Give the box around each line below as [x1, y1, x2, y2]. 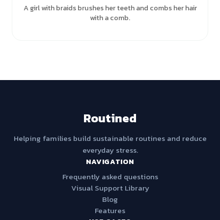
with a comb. [90, 12, 130, 23]
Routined [83, 110, 137, 127]
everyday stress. [82, 144, 138, 156]
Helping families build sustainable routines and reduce [13, 133, 207, 144]
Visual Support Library [71, 182, 149, 193]
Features [95, 205, 125, 216]
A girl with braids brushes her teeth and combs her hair [23, 2, 197, 13]
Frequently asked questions [62, 171, 158, 182]
